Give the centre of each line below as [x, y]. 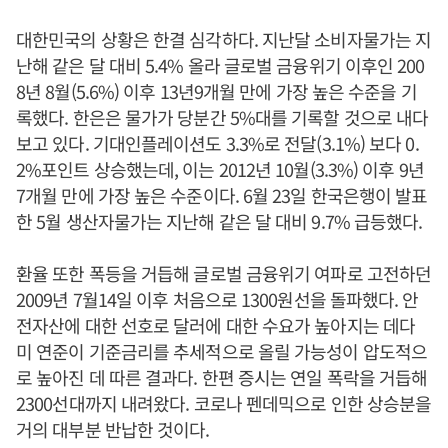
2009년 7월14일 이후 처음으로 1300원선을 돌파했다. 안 [217, 299]
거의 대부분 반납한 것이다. [113, 429]
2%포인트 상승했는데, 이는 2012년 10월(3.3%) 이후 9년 [220, 169]
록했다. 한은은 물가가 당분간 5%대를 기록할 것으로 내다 [222, 117]
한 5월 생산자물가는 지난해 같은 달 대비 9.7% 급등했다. [221, 221]
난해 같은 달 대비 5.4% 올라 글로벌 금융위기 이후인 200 [220, 65]
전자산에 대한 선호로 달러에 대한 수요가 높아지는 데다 [216, 325]
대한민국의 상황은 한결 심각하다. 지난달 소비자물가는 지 [224, 39]
